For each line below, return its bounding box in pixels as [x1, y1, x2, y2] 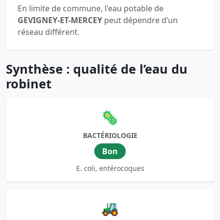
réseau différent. [18, 26, 80, 37]
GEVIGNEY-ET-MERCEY [18, 14, 102, 26]
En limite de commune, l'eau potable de [18, 2, 164, 14]
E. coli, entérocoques [76, 163, 144, 173]
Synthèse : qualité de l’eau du [6, 60, 188, 77]
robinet [6, 75, 52, 92]
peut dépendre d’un [102, 14, 178, 26]
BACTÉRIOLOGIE [82, 130, 137, 140]
